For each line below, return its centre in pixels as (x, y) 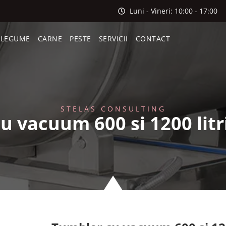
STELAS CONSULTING (113, 108)
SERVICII (113, 39)
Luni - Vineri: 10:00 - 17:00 (173, 11)
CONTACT (153, 39)
